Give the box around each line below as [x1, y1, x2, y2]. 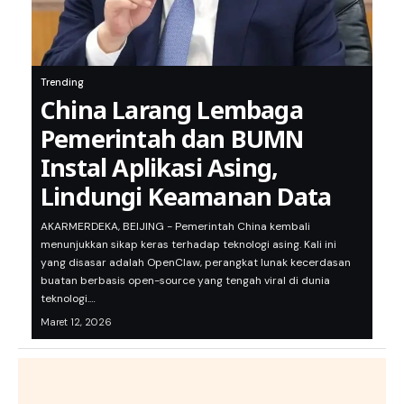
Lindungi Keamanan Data [41, 179, 332, 214]
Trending [41, 76, 84, 89]
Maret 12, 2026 [41, 316, 112, 329]
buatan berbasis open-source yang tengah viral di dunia [41, 273, 330, 289]
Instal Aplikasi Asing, [41, 151, 279, 185]
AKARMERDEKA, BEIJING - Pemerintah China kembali [41, 219, 310, 234]
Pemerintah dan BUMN [41, 122, 304, 156]
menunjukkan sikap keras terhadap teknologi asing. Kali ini [41, 237, 336, 252]
